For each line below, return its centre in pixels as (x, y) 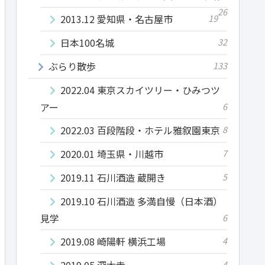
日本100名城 (87, 42)
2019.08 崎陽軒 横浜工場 (113, 241)
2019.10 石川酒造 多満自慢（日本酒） (141, 201)
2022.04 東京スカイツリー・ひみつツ (140, 90)
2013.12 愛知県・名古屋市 (117, 19)
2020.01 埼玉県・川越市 (112, 153)
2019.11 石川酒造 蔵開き (113, 177)
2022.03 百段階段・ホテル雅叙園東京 (140, 130)
